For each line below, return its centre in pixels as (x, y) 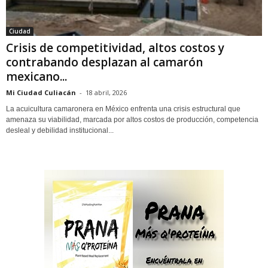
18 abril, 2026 (106, 92)
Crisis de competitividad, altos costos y (115, 48)
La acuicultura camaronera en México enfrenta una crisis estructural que (123, 109)
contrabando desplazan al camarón (104, 62)
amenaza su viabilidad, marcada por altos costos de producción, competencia (132, 119)
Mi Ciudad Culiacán (41, 92)
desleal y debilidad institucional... (60, 130)
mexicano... (36, 76)
